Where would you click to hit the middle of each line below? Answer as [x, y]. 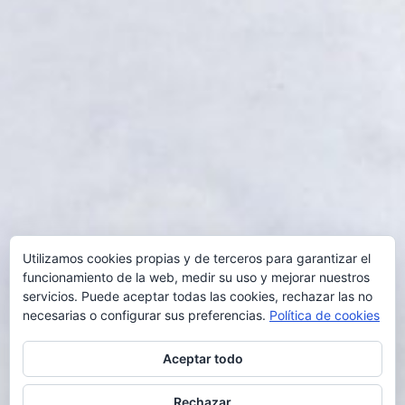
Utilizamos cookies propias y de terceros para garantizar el [197, 258]
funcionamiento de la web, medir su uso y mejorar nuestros [196, 277]
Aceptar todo [202, 358]
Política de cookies [325, 315]
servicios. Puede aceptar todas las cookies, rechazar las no [198, 296]
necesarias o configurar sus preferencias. [146, 315]
